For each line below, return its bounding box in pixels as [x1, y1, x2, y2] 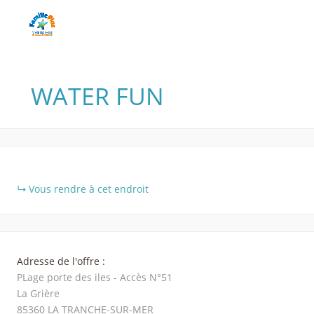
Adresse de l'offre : [17, 254, 105, 268]
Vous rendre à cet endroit [29, 182, 149, 196]
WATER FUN [31, 80, 164, 112]
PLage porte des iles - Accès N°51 [17, 271, 172, 284]
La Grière [17, 287, 60, 300]
